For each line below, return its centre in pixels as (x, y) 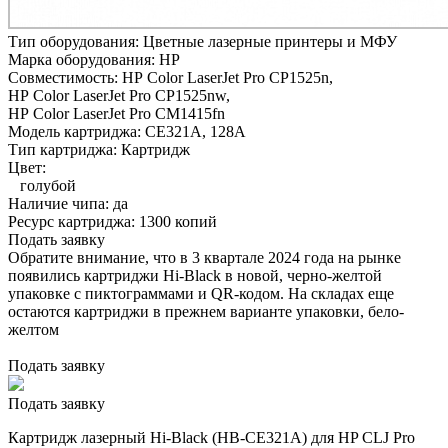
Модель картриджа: (76, 131)
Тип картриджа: (64, 149)
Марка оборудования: (83, 59)
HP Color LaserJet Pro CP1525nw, (119, 95)
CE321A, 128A (195, 131)
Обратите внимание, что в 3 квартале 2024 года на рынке (204, 257)
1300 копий (178, 221)
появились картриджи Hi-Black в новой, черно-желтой (195, 275)
